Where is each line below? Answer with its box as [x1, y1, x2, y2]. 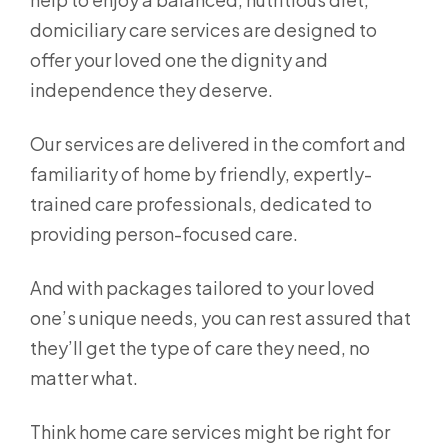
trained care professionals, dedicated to [30, 192, 372, 215]
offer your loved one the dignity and [30, 48, 328, 71]
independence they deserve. [30, 78, 276, 101]
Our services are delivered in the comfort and [30, 132, 406, 155]
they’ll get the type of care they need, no [30, 336, 370, 359]
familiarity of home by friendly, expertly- [30, 162, 372, 185]
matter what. [30, 366, 138, 389]
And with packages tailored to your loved [30, 276, 375, 299]
